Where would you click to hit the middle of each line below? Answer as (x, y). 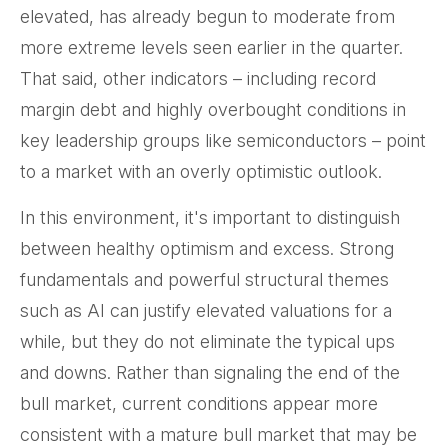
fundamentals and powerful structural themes (204, 280)
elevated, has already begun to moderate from (207, 17)
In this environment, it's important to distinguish (210, 218)
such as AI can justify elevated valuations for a (206, 311)
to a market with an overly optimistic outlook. (201, 172)
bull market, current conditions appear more (199, 404)
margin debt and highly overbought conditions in (213, 110)
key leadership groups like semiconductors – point (223, 141)
